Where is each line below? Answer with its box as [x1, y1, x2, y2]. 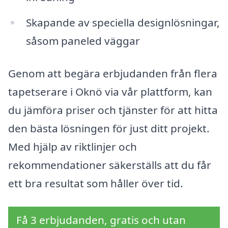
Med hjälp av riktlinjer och [8, 139, 137, 154]
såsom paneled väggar [25, 34, 140, 48]
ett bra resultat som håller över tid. [8, 176, 183, 191]
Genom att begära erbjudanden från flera [8, 66, 217, 81]
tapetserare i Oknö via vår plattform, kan [8, 84, 212, 99]
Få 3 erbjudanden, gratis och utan [16, 212, 186, 227]
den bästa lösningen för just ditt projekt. [8, 121, 210, 136]
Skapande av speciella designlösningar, [25, 15, 220, 30]
